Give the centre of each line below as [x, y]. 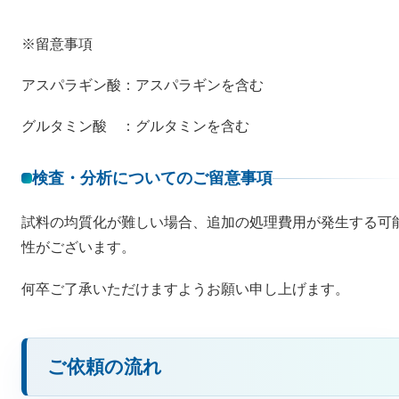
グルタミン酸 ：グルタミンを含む [135, 126]
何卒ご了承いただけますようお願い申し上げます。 [185, 289]
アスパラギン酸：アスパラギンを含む [142, 85]
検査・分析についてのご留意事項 [152, 179]
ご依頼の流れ [105, 367]
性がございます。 [78, 248]
